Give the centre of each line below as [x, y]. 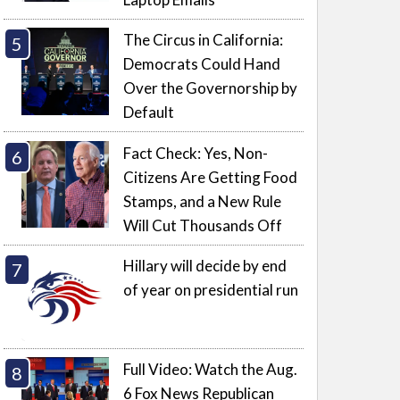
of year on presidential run [211, 290]
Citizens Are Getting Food [211, 177]
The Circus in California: [204, 40]
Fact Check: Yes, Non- [196, 153]
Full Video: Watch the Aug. [211, 370]
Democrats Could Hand [202, 64]
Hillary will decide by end [205, 266]
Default [149, 112]
